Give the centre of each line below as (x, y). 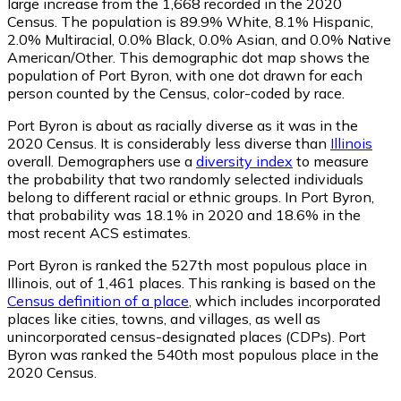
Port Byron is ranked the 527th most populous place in (187, 264)
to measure (331, 161)
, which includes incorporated (285, 300)
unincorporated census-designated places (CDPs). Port (187, 336)
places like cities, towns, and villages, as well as (164, 318)
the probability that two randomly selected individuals (185, 179)
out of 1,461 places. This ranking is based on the (214, 282)
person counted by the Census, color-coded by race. (176, 93)
